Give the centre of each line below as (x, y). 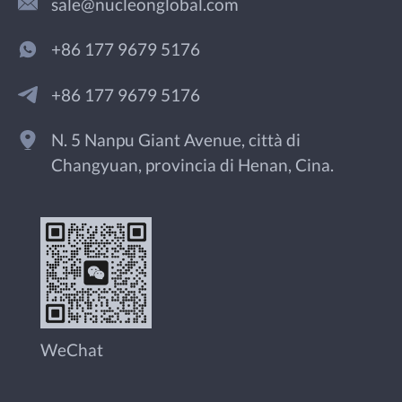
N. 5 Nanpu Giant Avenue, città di (176, 140)
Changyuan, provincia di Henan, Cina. (193, 166)
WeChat (71, 350)
